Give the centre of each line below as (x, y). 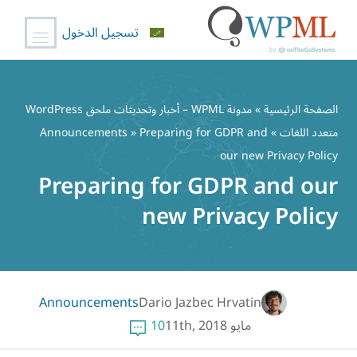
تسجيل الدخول (100, 33)
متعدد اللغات (309, 133)
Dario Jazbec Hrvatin (200, 302)
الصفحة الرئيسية (301, 110)
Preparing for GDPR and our (188, 186)
